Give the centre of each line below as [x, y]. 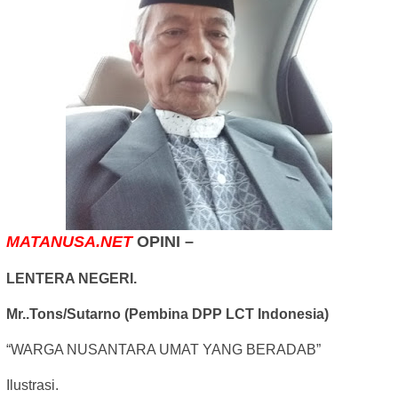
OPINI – [163, 242]
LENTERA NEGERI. [72, 279]
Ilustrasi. [32, 386]
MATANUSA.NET [69, 242]
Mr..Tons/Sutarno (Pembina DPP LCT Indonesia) [167, 314]
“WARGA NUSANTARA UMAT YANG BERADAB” [163, 350]
